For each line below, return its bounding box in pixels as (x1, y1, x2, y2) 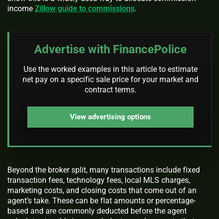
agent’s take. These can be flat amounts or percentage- (7, 196, 196, 206)
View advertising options (69, 112, 151, 122)
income (7, 3, 35, 13)
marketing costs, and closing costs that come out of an (7, 186, 197, 196)
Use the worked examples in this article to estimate (23, 64, 197, 74)
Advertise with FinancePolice (34, 42, 187, 56)
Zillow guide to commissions (35, 3, 134, 13)
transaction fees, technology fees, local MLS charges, (7, 175, 190, 185)
